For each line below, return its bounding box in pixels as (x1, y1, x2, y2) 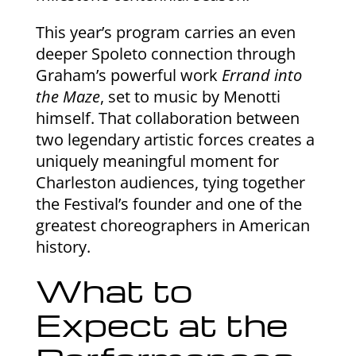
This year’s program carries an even (35, 21, 296, 43)
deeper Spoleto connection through (35, 42, 296, 64)
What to (35, 269, 192, 311)
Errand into (221, 64, 302, 86)
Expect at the (35, 303, 288, 345)
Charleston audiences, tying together (35, 171, 305, 193)
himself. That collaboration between (35, 106, 300, 129)
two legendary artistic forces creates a (35, 128, 315, 150)
